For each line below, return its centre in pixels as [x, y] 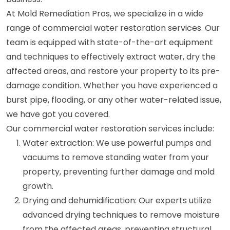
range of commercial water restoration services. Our [113, 28]
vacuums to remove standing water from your [116, 157]
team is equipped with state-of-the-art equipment [110, 42]
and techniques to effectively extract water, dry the [111, 56]
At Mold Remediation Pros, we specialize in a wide [105, 13]
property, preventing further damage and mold [119, 171]
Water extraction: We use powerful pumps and [117, 143]
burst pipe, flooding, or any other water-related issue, [114, 100]
